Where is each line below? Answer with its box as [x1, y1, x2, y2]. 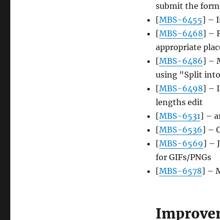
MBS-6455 [159, 15, 202, 25]
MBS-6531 [159, 111, 200, 121]
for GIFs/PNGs [155, 152, 211, 163]
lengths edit [155, 97, 203, 108]
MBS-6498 [159, 83, 203, 94]
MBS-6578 [159, 166, 202, 176]
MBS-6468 [159, 28, 203, 39]
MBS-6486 [159, 56, 203, 66]
